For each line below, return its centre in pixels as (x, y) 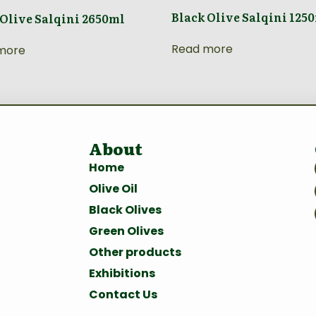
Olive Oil (113, 188)
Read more (202, 49)
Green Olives (126, 231)
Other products (135, 252)
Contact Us (123, 294)
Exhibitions (122, 273)
